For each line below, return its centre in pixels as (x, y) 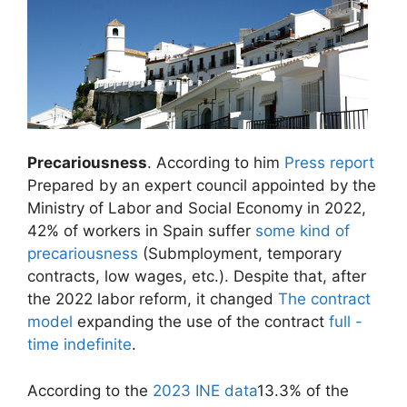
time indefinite (79, 345)
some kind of (303, 231)
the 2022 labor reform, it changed (153, 299)
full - (346, 322)
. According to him (216, 163)
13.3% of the (303, 390)
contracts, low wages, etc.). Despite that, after (197, 277)
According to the (90, 390)
